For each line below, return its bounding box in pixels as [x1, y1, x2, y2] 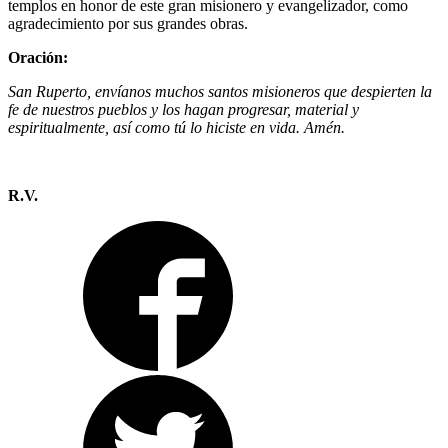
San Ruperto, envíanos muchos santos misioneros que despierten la [8, 82, 432, 100]
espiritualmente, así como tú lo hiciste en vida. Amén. [8, 118, 345, 136]
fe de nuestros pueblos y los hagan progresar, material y [8, 100, 359, 118]
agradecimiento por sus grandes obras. [8, 14, 248, 32]
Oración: [8, 48, 68, 66]
